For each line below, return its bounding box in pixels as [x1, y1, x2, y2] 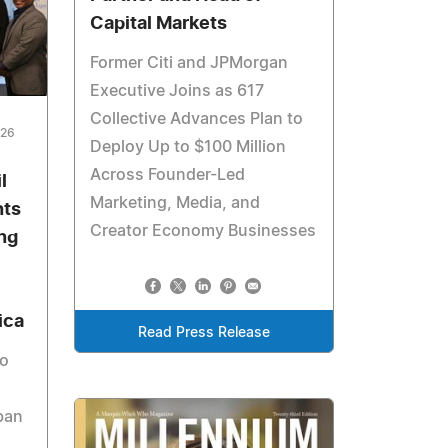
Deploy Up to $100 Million [90, 139, 287, 156]
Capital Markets [90, 15, 228, 34]
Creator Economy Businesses [90, 223, 317, 240]
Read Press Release [138, 326, 271, 341]
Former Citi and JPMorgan [90, 55, 289, 72]
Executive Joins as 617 [90, 83, 265, 100]
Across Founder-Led [90, 167, 246, 184]
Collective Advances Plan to [90, 111, 304, 128]
